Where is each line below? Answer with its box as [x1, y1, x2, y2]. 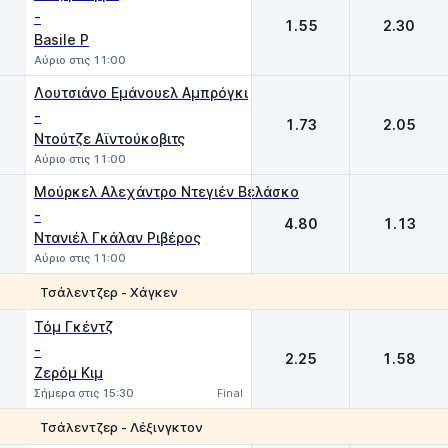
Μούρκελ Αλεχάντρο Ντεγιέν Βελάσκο [34, 183, 299, 200]
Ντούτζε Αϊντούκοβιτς [34, 130, 185, 147]
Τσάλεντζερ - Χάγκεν [40, 283, 178, 300]
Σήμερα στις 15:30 [34, 386, 134, 400]
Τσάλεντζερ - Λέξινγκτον [40, 418, 203, 435]
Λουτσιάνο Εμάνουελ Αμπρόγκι [34, 84, 248, 101]
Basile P [34, 31, 89, 48]
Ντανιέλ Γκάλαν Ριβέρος [34, 229, 201, 246]
